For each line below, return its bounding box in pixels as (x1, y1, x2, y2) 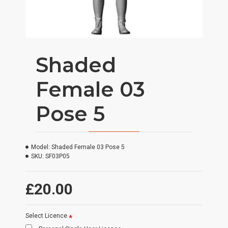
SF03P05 (45, 153, 70, 160)
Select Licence (25, 212, 67, 219)
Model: (31, 144, 50, 151)
